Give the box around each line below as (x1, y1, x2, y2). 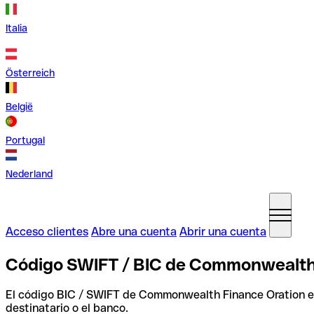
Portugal (6, 135, 45, 146)
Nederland (6, 168, 53, 179)
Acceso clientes (6, 225, 88, 238)
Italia (6, 22, 27, 34)
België (6, 101, 33, 112)
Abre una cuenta (91, 225, 177, 238)
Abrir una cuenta (179, 225, 266, 238)
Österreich (6, 67, 55, 78)
